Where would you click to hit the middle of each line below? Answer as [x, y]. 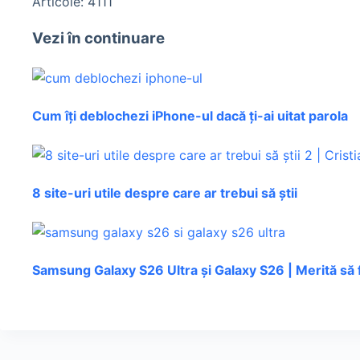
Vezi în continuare [98, 39]
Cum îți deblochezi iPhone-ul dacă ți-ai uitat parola [190, 115]
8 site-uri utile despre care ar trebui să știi [165, 193]
